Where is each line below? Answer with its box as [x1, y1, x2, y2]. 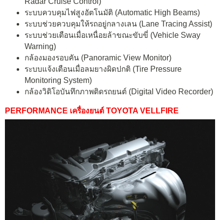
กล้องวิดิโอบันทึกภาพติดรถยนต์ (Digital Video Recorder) [25, 87, 213, 96]
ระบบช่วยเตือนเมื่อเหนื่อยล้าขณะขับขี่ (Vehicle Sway [25, 30, 200, 39]
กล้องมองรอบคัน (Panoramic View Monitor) [25, 53, 171, 62]
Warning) [25, 42, 56, 51]
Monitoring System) [25, 76, 92, 84]
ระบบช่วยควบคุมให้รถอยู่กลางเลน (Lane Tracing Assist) [25, 19, 212, 28]
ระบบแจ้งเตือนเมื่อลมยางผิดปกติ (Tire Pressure [25, 64, 182, 73]
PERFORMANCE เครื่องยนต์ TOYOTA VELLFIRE [5, 106, 179, 115]
